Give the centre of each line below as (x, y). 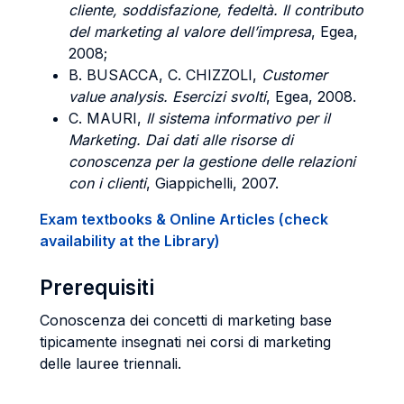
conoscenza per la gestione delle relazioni (212, 161)
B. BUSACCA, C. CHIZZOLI (161, 75)
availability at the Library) (130, 241)
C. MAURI (103, 118)
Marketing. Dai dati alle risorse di (181, 140)
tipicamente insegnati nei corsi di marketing (185, 342)
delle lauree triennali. (110, 363)
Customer (294, 75)
